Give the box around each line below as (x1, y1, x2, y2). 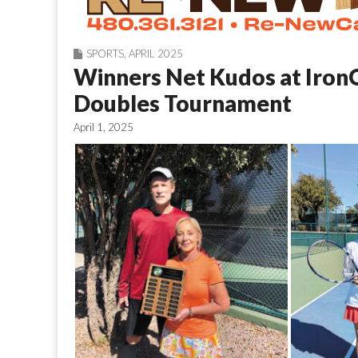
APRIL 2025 (129, 47, 183, 60)
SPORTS (86, 47, 124, 60)
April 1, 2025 (74, 121, 133, 133)
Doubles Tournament (74, 89, 292, 117)
